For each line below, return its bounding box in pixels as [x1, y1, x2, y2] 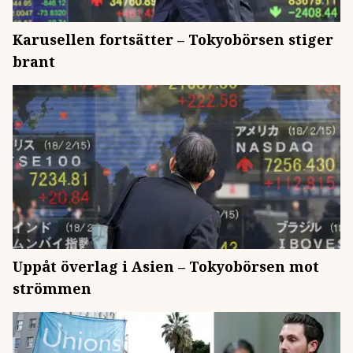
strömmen [13, 279, 91, 298]
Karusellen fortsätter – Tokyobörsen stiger [13, 30, 333, 49]
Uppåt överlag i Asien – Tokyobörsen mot [13, 257, 319, 276]
